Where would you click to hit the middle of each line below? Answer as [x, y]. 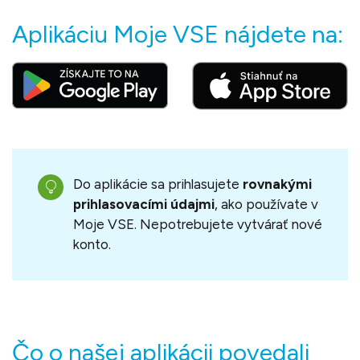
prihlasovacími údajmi [144, 204]
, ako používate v [266, 204]
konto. [92, 244]
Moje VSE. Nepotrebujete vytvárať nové [198, 224]
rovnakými [277, 184]
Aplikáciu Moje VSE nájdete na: [178, 34]
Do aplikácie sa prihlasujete [158, 184]
